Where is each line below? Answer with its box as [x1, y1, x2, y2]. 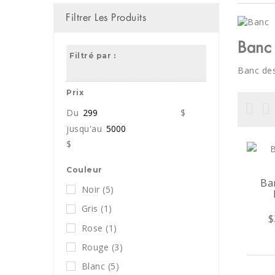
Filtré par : [69, 51, 115, 60]
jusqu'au [66, 123, 105, 134]
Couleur [66, 165, 103, 174]
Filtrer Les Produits [66, 11, 146, 24]
